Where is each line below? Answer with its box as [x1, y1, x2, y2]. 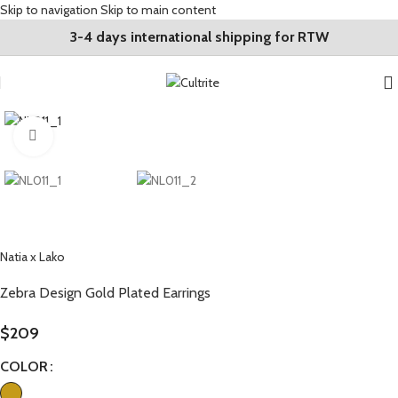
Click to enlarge [52, 129, 131, 143]
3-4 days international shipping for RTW [69, 28, 329, 45]
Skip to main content [100, 2, 216, 18]
